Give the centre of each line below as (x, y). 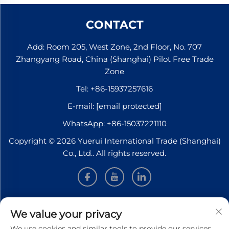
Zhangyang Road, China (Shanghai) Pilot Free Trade (114, 59)
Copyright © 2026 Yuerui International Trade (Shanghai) (114, 141)
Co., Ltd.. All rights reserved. (114, 153)
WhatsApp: (85, 123)
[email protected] (129, 106)
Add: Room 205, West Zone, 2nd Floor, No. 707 (114, 47)
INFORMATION (114, 207)
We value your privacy (66, 214)
